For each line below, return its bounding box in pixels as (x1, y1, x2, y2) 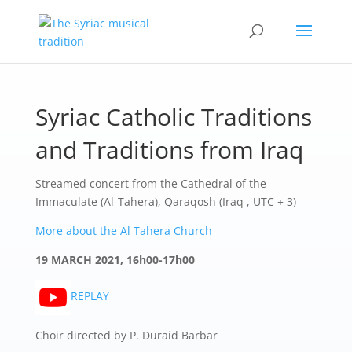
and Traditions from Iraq (35, 134, 303, 166)
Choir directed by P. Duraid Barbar (35, 328, 218, 343)
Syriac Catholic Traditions (35, 101, 312, 133)
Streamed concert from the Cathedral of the (35, 176, 266, 191)
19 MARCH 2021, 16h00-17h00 (35, 252, 195, 267)
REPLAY (70, 288, 109, 304)
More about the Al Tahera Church (35, 223, 212, 238)
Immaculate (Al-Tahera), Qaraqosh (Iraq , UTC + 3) (35, 194, 296, 209)
